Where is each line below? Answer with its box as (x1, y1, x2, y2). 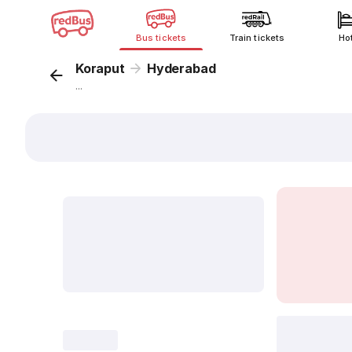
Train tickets (229, 32, 284, 43)
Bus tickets (136, 32, 186, 43)
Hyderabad (147, 60, 216, 76)
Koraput (75, 60, 125, 76)
